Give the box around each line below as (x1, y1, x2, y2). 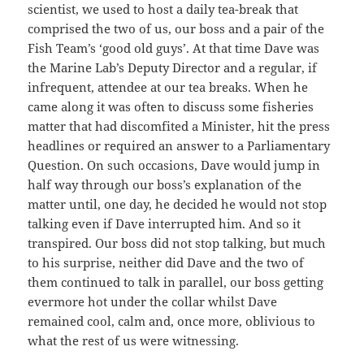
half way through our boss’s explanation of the (28, 176, 302, 193)
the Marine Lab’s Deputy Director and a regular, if (28, 59, 318, 76)
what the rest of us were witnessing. (28, 332, 240, 349)
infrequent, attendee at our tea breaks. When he (28, 79, 309, 96)
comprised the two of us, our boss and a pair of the (28, 20, 325, 37)
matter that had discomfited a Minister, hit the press (28, 118, 331, 135)
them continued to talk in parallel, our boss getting (28, 274, 324, 291)
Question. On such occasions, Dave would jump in (28, 157, 321, 174)
